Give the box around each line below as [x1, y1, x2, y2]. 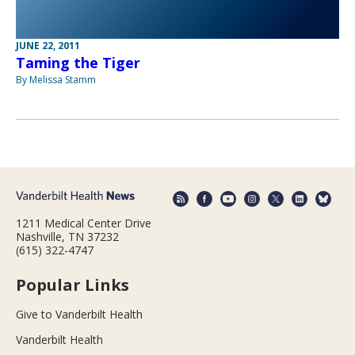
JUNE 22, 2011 [16, 39, 80, 53]
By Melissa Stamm [16, 73, 96, 87]
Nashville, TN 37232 [16, 228, 119, 244]
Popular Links [16, 273, 129, 296]
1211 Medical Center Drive [16, 215, 151, 231]
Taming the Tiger [16, 53, 140, 73]
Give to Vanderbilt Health [16, 306, 143, 322]
